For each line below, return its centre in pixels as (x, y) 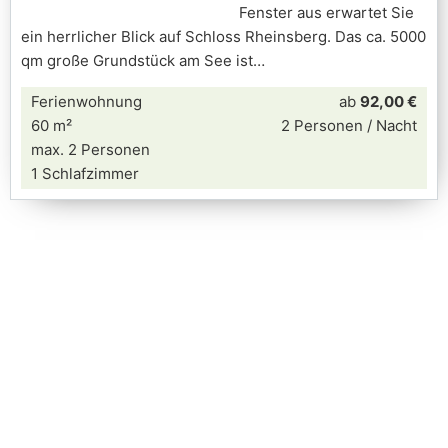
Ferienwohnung (86, 101)
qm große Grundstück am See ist (137, 60)
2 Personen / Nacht (349, 125)
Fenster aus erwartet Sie (326, 12)
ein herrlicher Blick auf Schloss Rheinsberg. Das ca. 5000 (223, 36)
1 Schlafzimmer (85, 173)
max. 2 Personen (90, 149)
